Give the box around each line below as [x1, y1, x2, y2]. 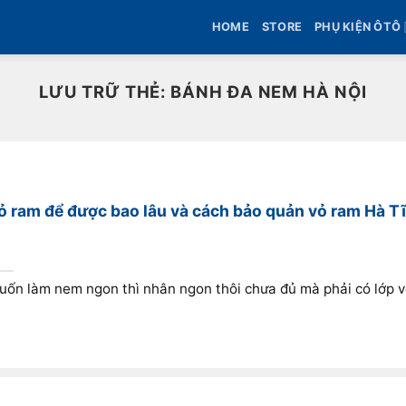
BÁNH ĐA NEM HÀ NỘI [170, 82, 367, 101]
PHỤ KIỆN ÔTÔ [314, 20, 401, 34]
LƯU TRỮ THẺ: [39, 82, 171, 101]
